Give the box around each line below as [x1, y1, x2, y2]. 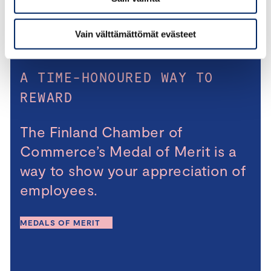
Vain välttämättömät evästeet [75, 28, 196, 39]
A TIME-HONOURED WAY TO [20, 69, 214, 85]
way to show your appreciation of [20, 162, 247, 180]
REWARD [20, 89, 73, 105]
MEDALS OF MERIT [20, 218, 100, 228]
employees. [20, 181, 102, 199]
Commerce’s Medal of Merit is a [20, 142, 237, 160]
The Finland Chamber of [20, 123, 183, 141]
